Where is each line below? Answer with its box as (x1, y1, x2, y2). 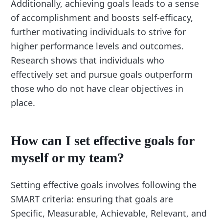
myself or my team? (11, 150, 125, 165)
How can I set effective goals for (11, 132, 195, 148)
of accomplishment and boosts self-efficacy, (11, 12, 194, 24)
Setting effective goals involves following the (11, 178, 197, 191)
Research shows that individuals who (11, 54, 165, 66)
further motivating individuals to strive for (11, 26, 186, 38)
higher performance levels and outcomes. (11, 40, 184, 52)
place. (11, 97, 36, 109)
